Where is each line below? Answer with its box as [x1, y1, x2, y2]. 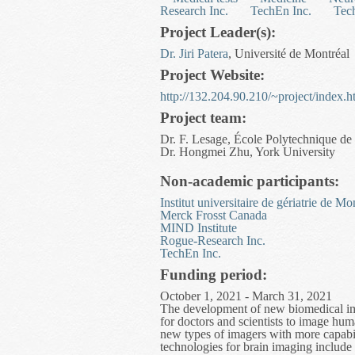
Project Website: [160, 67, 269, 83]
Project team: [160, 109, 250, 126]
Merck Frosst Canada [160, 208, 267, 222]
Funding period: [160, 266, 271, 283]
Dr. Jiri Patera [160, 47, 228, 60]
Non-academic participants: [160, 173, 343, 189]
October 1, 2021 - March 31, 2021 [160, 289, 332, 303]
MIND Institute [160, 221, 237, 235]
